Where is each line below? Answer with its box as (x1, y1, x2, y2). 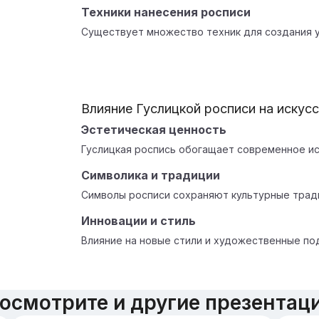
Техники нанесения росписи (81, 5, 251, 19)
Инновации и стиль (81, 214, 196, 228)
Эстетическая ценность (81, 122, 226, 137)
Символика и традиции (81, 168, 220, 182)
